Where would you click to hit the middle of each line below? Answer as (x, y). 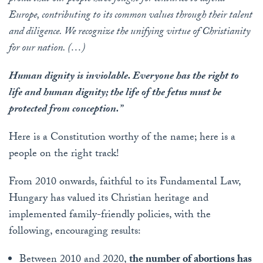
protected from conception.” (66, 110)
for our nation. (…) (47, 49)
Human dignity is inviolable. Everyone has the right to (124, 77)
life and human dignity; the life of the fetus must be (115, 94)
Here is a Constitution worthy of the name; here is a (122, 139)
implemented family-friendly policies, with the (110, 216)
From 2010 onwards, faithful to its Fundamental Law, (125, 183)
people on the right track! (64, 155)
